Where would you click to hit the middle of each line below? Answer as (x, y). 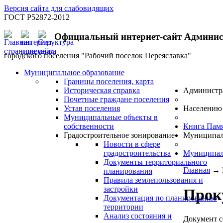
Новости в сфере (132, 144)
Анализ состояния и (138, 216)
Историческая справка (102, 91)
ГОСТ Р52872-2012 (37, 17)
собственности (89, 126)
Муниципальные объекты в (111, 117)
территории (123, 207)
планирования (128, 171)
